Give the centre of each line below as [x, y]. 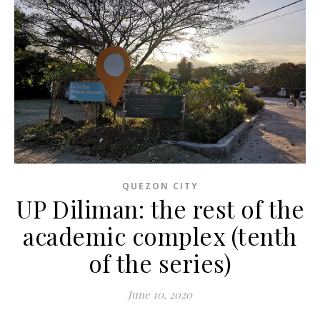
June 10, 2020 [160, 295]
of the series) [160, 263]
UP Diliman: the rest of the [160, 209]
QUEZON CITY [160, 186]
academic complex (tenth [160, 236]
